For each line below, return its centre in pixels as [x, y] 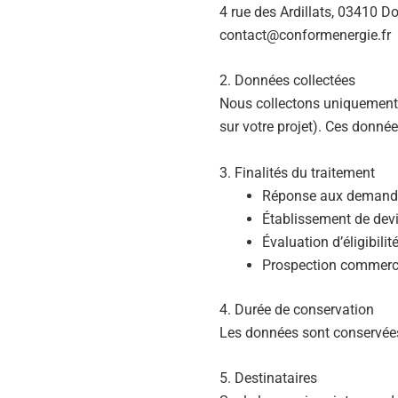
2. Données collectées [287, 81]
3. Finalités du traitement [297, 172]
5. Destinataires [268, 378]
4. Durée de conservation [297, 309]
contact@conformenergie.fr [305, 35]
